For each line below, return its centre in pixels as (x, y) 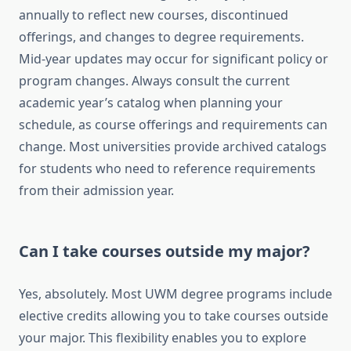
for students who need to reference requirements (167, 169)
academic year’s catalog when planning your (151, 103)
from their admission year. (96, 191)
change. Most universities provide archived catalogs (173, 147)
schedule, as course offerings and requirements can (173, 125)
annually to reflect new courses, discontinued (154, 15)
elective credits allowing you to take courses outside (174, 316)
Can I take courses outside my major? (165, 251)
